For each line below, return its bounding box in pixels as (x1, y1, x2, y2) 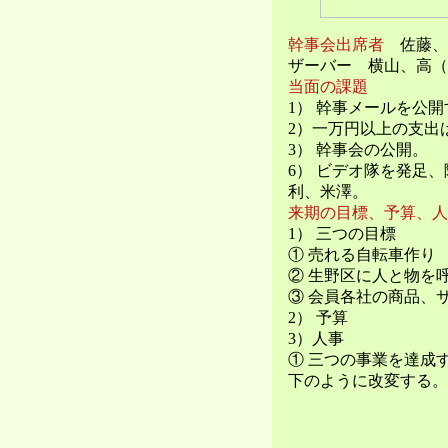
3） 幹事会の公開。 (288, 140, 428, 158)
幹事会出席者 (288, 35, 384, 53)
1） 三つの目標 (288, 224, 396, 242)
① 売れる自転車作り (288, 245, 436, 263)
